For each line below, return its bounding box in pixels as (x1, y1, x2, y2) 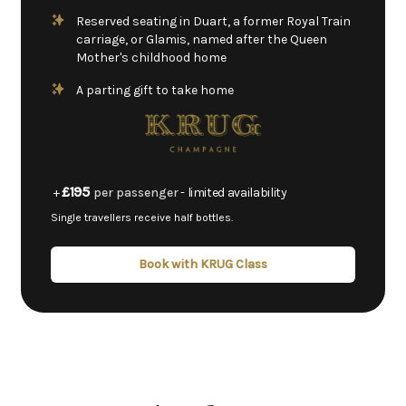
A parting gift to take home (76, 82, 234, 98)
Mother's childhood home (76, 50, 227, 65)
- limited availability (178, 184, 287, 200)
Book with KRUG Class (139, 256, 267, 272)
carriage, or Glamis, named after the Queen (76, 32, 327, 47)
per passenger (92, 184, 179, 200)
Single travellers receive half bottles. (51, 210, 233, 224)
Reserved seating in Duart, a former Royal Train (76, 14, 351, 29)
